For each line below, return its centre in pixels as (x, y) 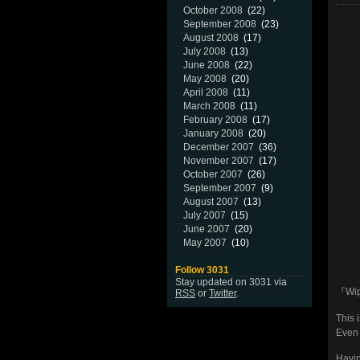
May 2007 (205, 243)
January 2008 (213, 133)
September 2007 (220, 188)
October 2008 (213, 10)
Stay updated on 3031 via (231, 282)
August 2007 (211, 202)
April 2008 (206, 92)
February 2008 (215, 120)
